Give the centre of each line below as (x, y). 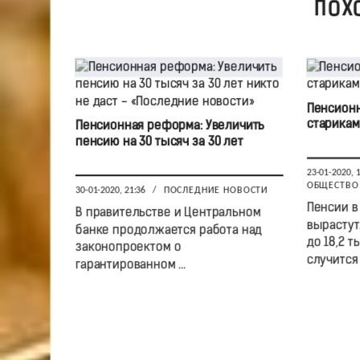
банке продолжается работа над (168, 231)
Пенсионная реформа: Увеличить (170, 127)
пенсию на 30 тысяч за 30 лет (159, 142)
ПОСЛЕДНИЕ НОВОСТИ (216, 190)
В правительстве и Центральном (168, 213)
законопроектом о (128, 248)
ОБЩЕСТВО (332, 186)
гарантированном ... (130, 265)
